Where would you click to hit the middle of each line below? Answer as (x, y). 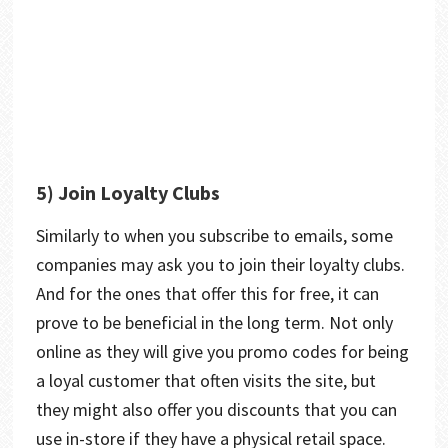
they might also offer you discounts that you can (216, 409)
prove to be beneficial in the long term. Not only (214, 322)
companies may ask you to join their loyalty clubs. (220, 264)
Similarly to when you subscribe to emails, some (214, 235)
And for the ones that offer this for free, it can (207, 293)
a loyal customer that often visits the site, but (205, 380)
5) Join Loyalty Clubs (129, 192)
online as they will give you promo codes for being (222, 351)
